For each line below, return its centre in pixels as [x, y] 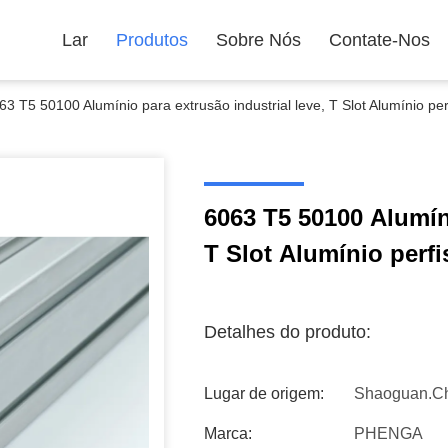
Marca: [228, 433]
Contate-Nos [379, 40]
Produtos [152, 40]
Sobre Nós [258, 40]
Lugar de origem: [264, 393]
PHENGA [388, 433]
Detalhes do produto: [287, 332]
